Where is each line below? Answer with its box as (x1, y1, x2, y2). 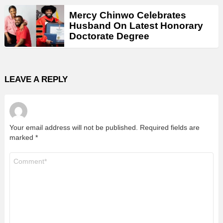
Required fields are (140, 123, 200, 131)
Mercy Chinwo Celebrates (69, 9, 186, 20)
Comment (9, 152, 40, 160)
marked (9, 133, 35, 141)
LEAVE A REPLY (4, 74, 68, 84)
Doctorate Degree (69, 30, 149, 41)
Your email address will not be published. (9, 123, 138, 131)
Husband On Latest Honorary (69, 20, 203, 31)
